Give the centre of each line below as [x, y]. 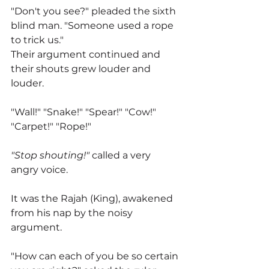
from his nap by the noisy [73, 213]
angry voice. [39, 170]
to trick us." [37, 40]
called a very [121, 156]
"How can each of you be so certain [96, 256]
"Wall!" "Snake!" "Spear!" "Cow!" [85, 112]
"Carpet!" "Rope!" [51, 127]
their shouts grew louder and [82, 69]
